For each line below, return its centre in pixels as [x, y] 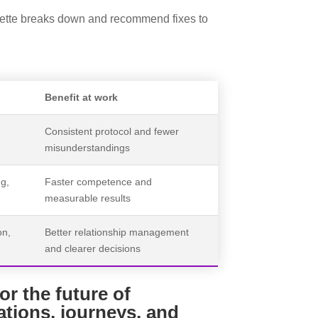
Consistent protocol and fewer [112, 131]
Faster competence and [99, 181]
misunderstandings [88, 147]
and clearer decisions [93, 248]
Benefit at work [82, 97]
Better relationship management [117, 232]
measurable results [88, 198]
